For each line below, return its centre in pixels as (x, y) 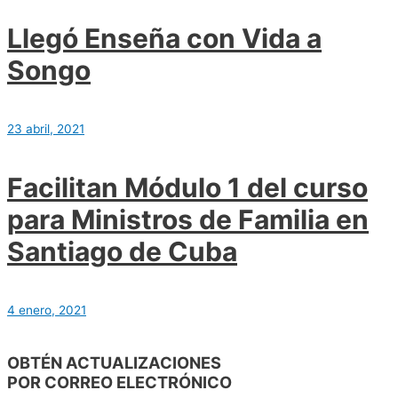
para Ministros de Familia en (188, 219)
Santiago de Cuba (122, 251)
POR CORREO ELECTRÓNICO (119, 382)
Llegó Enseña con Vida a (164, 38)
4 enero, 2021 (47, 310)
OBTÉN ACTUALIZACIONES (114, 362)
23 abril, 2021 (46, 128)
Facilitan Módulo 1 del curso (187, 187)
